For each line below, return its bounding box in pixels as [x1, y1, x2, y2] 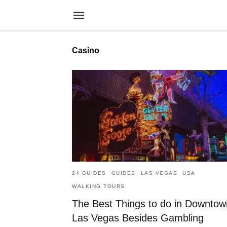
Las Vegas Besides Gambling [72, 212, 204, 224]
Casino [72, 46, 99, 55]
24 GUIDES [72, 170, 106, 176]
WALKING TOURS [72, 183, 125, 190]
